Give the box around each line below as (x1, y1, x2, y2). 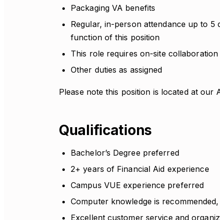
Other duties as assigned (71, 65, 163, 75)
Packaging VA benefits (71, 3, 156, 13)
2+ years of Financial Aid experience (71, 164, 209, 174)
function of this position (71, 32, 160, 42)
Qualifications (59, 122, 152, 138)
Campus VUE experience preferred (71, 180, 204, 190)
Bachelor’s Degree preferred (71, 148, 179, 158)
